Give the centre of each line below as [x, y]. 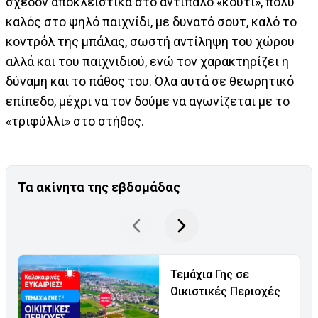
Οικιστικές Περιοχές [225, 292]
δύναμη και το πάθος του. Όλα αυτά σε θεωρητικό [150, 82]
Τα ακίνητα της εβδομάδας [99, 187]
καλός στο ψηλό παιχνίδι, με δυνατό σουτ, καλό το [151, 22]
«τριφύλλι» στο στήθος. [75, 121]
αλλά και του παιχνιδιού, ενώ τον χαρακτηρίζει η [147, 62]
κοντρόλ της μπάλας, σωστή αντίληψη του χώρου [150, 42]
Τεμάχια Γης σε [210, 275]
